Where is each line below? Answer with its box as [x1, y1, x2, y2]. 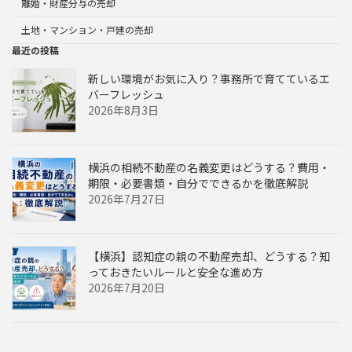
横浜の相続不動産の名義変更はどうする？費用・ [88, 159, 330, 175]
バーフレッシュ [88, 86, 164, 102]
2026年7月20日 [88, 279, 165, 295]
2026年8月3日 [88, 101, 159, 118]
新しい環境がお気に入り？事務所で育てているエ [88, 70, 330, 86]
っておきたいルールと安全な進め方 [88, 263, 263, 280]
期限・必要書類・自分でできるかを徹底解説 [88, 174, 308, 191]
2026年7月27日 [88, 190, 165, 207]
